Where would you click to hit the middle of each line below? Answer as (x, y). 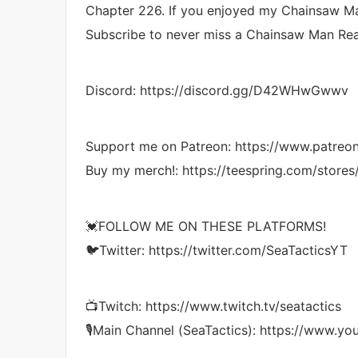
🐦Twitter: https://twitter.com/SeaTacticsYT (217, 250)
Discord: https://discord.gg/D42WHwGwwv (217, 90)
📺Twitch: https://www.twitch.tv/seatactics (213, 306)
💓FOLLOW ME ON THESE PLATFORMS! (206, 226)
